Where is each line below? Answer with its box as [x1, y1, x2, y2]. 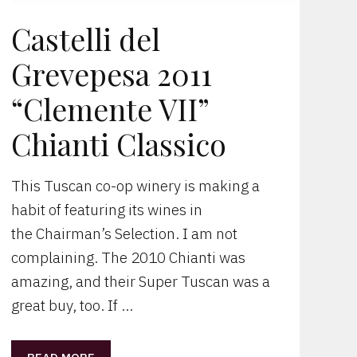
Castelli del [10, 19, 160, 59]
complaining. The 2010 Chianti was [10, 248, 245, 268]
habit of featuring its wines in [10, 200, 202, 220]
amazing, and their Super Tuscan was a [10, 272, 270, 292]
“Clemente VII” [10, 89, 209, 129]
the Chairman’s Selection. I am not [10, 224, 237, 244]
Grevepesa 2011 [10, 54, 212, 94]
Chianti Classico [10, 124, 226, 164]
